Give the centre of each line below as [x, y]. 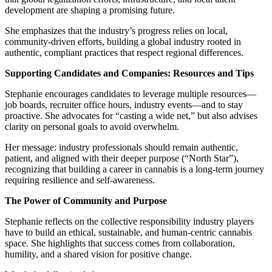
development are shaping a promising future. [90, 10]
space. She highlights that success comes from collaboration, [120, 243]
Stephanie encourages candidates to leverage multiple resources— [131, 93]
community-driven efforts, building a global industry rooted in [123, 41]
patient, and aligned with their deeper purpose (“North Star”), [122, 158]
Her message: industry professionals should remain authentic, [121, 147]
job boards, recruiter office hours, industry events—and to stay [124, 104]
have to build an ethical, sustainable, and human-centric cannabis [128, 232]
